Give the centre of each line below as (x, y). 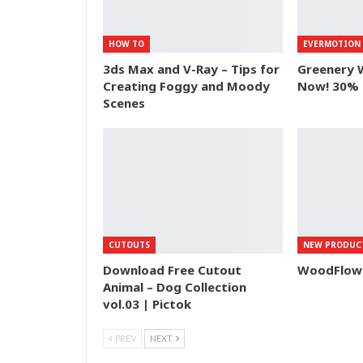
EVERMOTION (331, 43)
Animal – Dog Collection (175, 286)
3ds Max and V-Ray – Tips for (191, 68)
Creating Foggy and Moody (186, 85)
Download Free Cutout (172, 269)
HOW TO (126, 43)
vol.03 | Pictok (147, 303)
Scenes (124, 102)
